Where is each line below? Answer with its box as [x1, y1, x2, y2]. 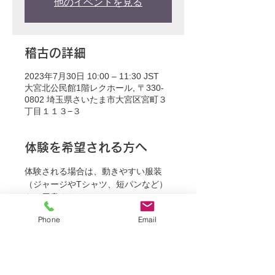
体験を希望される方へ [25, 141, 147, 153]
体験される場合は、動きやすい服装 [25, 166, 162, 176]
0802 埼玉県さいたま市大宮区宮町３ [25, 95, 167, 104]
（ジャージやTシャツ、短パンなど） [25, 179, 168, 189]
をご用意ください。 [25, 192, 102, 202]
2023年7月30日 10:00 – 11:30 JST [25, 71, 159, 81]
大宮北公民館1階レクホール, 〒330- [25, 83, 164, 93]
